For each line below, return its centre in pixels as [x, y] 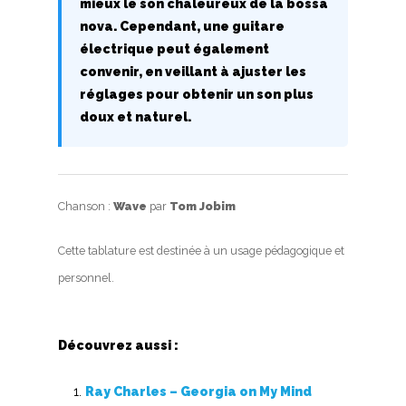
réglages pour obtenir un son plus [197, 95]
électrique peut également [174, 49]
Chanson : [86, 207]
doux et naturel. [135, 117]
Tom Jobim [203, 207]
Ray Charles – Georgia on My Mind [198, 392]
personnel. [86, 278]
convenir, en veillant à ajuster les [193, 72]
